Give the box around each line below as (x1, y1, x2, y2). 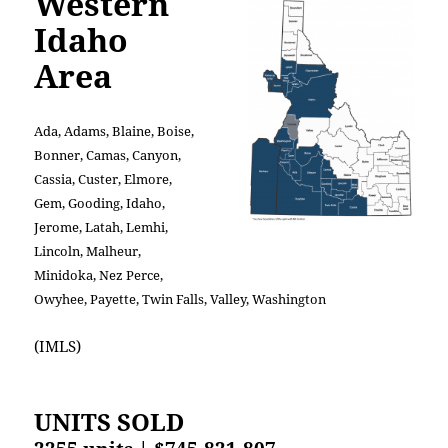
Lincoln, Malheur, (34, 242, 142, 261)
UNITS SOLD (34, 405, 185, 439)
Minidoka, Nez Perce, (34, 266, 164, 285)
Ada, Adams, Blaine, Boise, (34, 122, 195, 141)
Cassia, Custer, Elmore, (34, 170, 173, 189)
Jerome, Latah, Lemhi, (34, 218, 169, 237)
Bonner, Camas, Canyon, (34, 146, 182, 165)
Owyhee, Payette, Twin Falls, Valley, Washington (34, 290, 327, 309)
